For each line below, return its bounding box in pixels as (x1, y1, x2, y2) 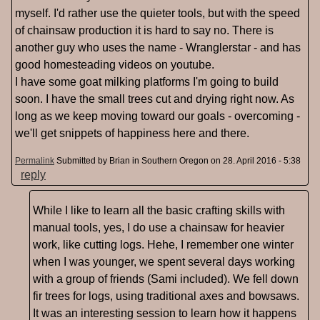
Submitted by (56, 156, 109, 166)
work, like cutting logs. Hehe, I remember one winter (33, 239, 294, 251)
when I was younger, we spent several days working (33, 256, 295, 269)
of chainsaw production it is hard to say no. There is (15, 24, 274, 37)
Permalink (15, 156, 54, 166)
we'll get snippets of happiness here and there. (15, 127, 249, 140)
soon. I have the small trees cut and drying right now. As (15, 93, 294, 106)
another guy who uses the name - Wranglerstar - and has (15, 41, 301, 54)
